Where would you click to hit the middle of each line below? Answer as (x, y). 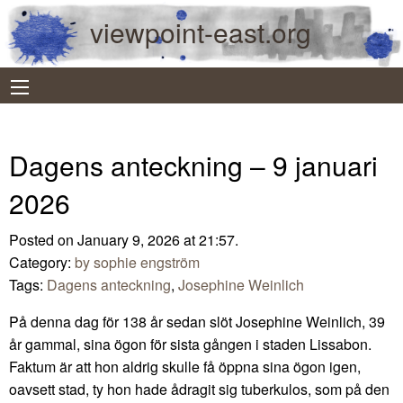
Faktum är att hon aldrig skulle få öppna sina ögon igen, (185, 366)
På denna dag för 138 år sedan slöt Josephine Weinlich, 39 (197, 321)
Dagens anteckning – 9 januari (193, 165)
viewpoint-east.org (201, 32)
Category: (42, 262)
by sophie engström (137, 262)
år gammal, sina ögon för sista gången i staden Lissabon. (190, 344)
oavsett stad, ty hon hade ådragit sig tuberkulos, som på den (199, 389)
